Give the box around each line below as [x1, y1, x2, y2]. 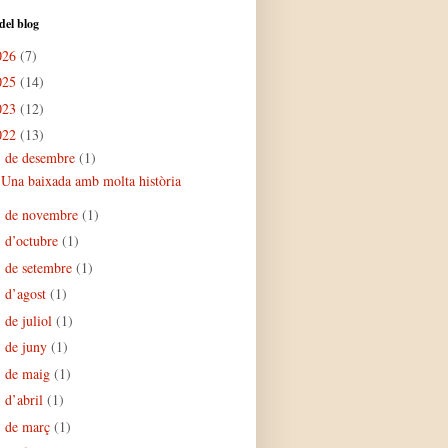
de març [4, 416, 54, 436]
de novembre [4, 204, 82, 224]
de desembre [4, 148, 79, 167]
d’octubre [4, 231, 62, 250]
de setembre [4, 257, 76, 277]
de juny [4, 337, 51, 356]
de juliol [4, 310, 56, 330]
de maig [4, 363, 54, 383]
